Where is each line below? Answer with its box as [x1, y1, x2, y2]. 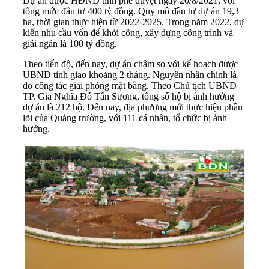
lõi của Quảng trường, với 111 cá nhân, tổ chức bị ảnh [23, 112, 227, 123]
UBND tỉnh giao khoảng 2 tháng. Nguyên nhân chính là [23, 69, 237, 80]
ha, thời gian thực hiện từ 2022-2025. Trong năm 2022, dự [23, 16, 244, 27]
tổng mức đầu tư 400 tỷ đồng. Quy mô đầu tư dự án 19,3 [23, 5, 239, 16]
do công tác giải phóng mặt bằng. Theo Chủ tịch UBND [23, 80, 237, 91]
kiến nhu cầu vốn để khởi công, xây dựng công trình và [23, 27, 233, 38]
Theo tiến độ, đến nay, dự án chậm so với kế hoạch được [23, 58, 238, 69]
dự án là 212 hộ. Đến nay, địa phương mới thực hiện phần [23, 101, 243, 112]
